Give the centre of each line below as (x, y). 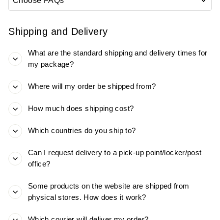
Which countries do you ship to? (82, 131)
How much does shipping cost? (81, 109)
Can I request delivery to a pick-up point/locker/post (115, 153)
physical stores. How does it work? (87, 198)
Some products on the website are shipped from (109, 186)
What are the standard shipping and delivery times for (118, 53)
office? (39, 164)
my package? (51, 65)
